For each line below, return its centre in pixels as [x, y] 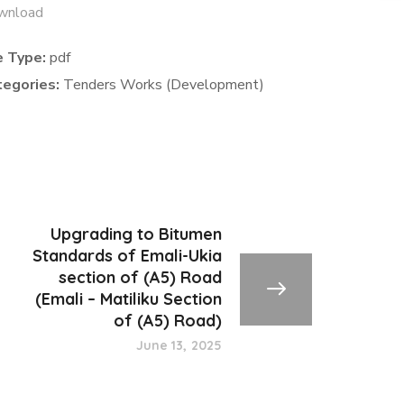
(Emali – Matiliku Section [129, 299]
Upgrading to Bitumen [136, 234]
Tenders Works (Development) [164, 85]
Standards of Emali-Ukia [127, 256]
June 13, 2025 [179, 345]
